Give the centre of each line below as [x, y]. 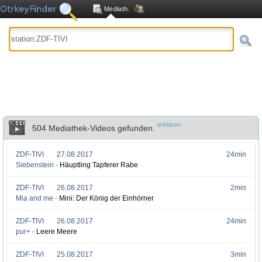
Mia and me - [37, 198]
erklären [169, 125]
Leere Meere [57, 232]
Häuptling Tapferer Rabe [99, 165]
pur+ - [26, 232]
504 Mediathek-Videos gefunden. [95, 128]
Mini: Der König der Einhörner [106, 198]
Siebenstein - [38, 165]
